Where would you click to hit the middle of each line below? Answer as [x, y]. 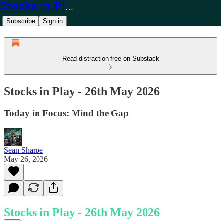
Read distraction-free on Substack [110, 58]
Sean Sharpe [23, 150]
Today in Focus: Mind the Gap [66, 113]
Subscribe [21, 21]
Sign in [53, 21]
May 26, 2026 [26, 159]
